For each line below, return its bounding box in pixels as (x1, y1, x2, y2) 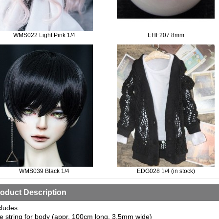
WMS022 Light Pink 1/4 (13, 32, 75, 39)
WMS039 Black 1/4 (19, 168, 69, 175)
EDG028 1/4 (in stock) (136, 168, 195, 175)
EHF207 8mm (147, 32, 184, 39)
